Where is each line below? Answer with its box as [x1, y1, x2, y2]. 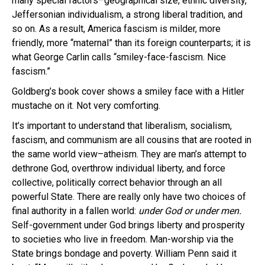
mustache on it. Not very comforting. [12, 99, 160, 111]
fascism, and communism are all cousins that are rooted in [12, 134, 251, 146]
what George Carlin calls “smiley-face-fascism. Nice [12, 51, 226, 63]
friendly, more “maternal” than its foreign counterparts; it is [12, 37, 251, 49]
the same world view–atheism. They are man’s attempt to [12, 148, 247, 160]
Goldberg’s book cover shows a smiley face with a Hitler [12, 85, 244, 97]
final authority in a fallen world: [12, 205, 138, 216]
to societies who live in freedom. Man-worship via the [12, 233, 234, 245]
